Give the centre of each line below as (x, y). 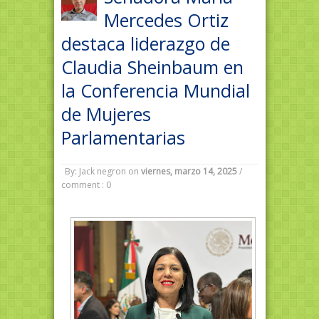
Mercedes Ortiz (166, 20)
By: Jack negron (95, 171)
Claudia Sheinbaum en (152, 67)
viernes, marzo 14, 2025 (189, 171)
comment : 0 (86, 185)
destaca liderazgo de (145, 43)
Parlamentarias (123, 137)
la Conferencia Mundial (155, 90)
